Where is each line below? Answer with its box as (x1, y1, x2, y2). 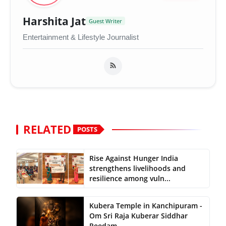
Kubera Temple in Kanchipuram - (89, 200, 202, 210)
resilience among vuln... (89, 173, 171, 183)
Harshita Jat (23, 14, 86, 28)
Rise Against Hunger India (89, 153, 178, 163)
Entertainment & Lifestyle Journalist (23, 32, 139, 41)
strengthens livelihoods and (89, 163, 186, 173)
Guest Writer (89, 17, 122, 25)
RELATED (23, 121, 71, 137)
